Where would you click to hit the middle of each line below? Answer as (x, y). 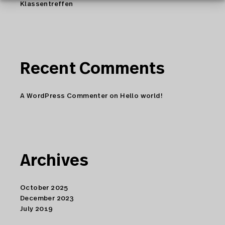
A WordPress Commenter (64, 96)
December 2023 (47, 199)
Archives (54, 161)
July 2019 (37, 209)
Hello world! (142, 96)
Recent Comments (93, 69)
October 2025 (44, 188)
